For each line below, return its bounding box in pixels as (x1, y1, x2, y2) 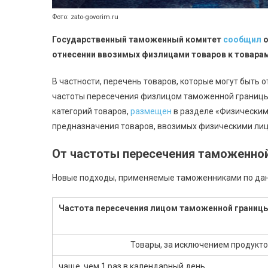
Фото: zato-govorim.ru (52, 13, 118, 22)
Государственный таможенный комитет (52, 35, 223, 45)
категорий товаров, (52, 106, 130, 117)
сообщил (223, 35, 261, 45)
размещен (130, 106, 172, 117)
